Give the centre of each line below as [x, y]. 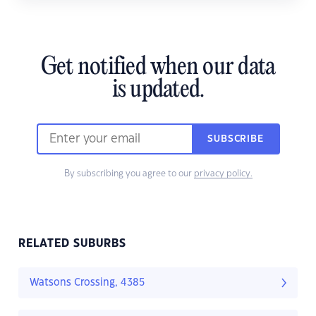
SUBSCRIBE [236, 139]
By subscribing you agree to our [129, 174]
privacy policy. [223, 174]
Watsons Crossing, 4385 [87, 283]
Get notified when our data [158, 68]
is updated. [158, 91]
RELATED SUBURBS [72, 244]
